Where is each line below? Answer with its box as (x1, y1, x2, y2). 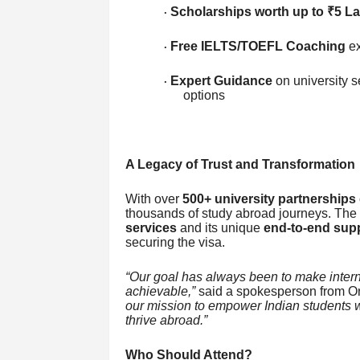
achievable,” (125, 284, 195, 298)
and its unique (176, 220, 264, 235)
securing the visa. (125, 235, 225, 249)
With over (125, 191, 182, 206)
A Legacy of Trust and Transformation (125, 157, 355, 171)
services (125, 220, 177, 235)
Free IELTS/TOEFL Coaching (170, 39, 346, 53)
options (182, 88, 225, 102)
